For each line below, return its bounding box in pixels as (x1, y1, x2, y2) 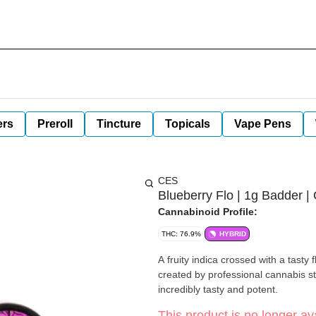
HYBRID (219, 230, 246, 238)
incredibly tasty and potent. (158, 284, 278, 295)
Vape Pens (234, 118, 291, 130)
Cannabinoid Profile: (158, 206, 257, 217)
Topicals (165, 118, 210, 130)
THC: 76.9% (162, 230, 201, 238)
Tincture (97, 118, 141, 130)
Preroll (37, 118, 73, 130)
